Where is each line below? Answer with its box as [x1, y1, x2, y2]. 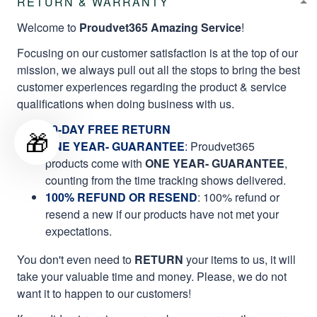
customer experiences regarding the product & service [17, 78, 287, 95]
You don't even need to [17, 250, 134, 267]
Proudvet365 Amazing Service [79, 18, 241, 35]
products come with [45, 154, 145, 171]
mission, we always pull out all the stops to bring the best [17, 61, 300, 78]
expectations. [45, 222, 112, 239]
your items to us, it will [183, 250, 296, 267]
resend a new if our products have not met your [45, 205, 279, 222]
